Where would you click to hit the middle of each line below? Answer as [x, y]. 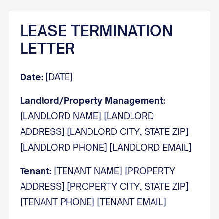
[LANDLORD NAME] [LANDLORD [87, 116]
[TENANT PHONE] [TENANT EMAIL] [93, 202]
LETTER [47, 48]
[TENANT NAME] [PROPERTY [113, 171]
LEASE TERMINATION [96, 31]
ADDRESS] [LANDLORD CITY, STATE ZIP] [104, 131]
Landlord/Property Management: [93, 100]
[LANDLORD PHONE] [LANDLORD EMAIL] [106, 147]
